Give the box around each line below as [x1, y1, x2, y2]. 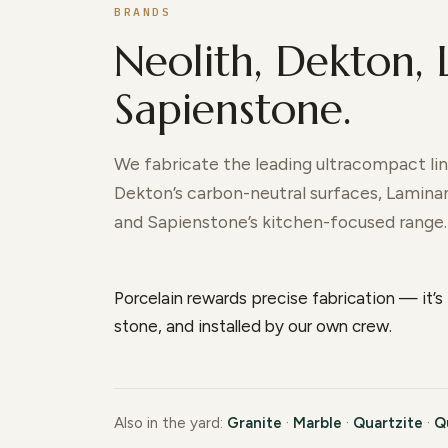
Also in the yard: [114, 413, 227, 432]
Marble [293, 413, 342, 432]
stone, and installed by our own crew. [114, 315, 392, 336]
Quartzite [353, 413, 423, 432]
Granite [227, 413, 282, 432]
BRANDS [114, 3, 172, 19]
